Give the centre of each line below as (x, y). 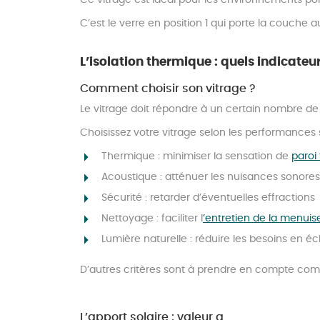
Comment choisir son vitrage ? (168, 89)
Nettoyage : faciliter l (152, 219)
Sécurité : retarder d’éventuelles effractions (208, 198)
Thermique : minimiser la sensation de (196, 157)
